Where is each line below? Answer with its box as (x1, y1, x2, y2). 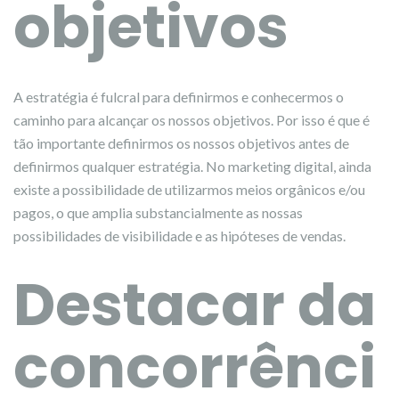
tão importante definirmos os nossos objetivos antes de (13, 134, 349, 151)
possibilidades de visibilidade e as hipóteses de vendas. (13, 227, 346, 244)
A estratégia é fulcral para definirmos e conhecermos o (13, 88, 344, 105)
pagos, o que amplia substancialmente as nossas (13, 204, 303, 221)
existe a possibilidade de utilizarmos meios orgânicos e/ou (13, 181, 365, 198)
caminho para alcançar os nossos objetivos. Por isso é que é (13, 111, 370, 128)
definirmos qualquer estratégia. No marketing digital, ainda (13, 158, 371, 175)
